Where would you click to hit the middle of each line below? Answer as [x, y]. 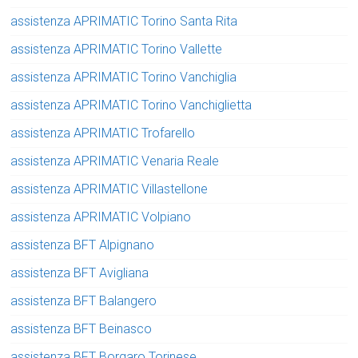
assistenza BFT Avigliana [80, 273]
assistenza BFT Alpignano [83, 245]
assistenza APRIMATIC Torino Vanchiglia [124, 78]
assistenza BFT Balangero [84, 301]
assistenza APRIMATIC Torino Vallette [117, 50]
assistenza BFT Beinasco [82, 329]
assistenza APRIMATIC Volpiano [101, 217]
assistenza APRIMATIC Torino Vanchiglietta [131, 105]
